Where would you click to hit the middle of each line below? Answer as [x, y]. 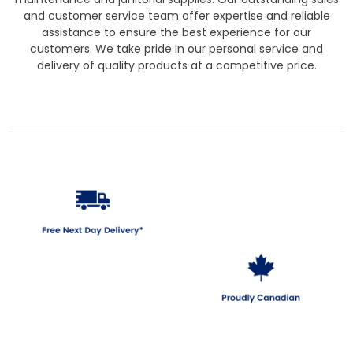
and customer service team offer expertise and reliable [176, 16]
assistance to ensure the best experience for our [176, 32]
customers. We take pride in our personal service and [176, 49]
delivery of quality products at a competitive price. [176, 65]
